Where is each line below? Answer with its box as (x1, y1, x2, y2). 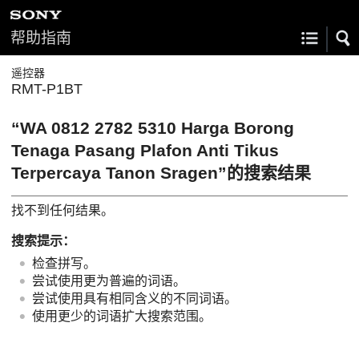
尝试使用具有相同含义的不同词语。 (32, 291, 237, 305)
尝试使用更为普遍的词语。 (32, 273, 186, 288)
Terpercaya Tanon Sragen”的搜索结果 (11, 163, 311, 182)
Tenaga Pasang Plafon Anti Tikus (11, 141, 279, 159)
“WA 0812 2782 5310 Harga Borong (11, 119, 294, 137)
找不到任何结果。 (11, 203, 114, 217)
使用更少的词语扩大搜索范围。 (32, 309, 212, 323)
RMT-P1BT (11, 81, 83, 97)
